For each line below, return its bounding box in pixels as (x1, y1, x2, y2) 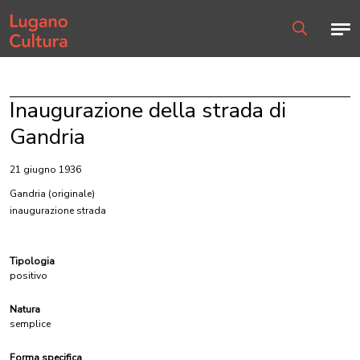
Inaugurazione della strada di (10, 96, 286, 125)
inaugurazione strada (10, 204, 106, 217)
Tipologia (10, 255, 55, 268)
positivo (10, 269, 47, 282)
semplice (10, 317, 51, 330)
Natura (10, 303, 40, 316)
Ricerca (292, 35, 324, 49)
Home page (9, 10, 62, 22)
